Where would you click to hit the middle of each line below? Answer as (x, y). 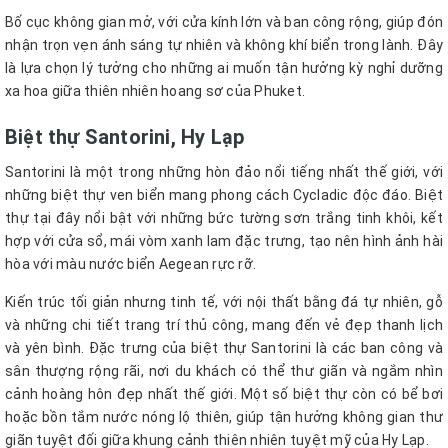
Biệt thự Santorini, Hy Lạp (125, 137)
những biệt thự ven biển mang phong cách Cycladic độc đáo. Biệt (224, 195)
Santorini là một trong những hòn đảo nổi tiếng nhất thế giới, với (224, 172)
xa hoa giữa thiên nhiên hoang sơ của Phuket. (155, 91)
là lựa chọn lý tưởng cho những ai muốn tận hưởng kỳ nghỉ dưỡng (224, 68)
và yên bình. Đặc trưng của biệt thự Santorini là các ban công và (224, 348)
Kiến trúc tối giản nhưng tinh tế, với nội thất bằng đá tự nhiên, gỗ (224, 302)
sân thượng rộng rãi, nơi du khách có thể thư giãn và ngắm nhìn (224, 371)
